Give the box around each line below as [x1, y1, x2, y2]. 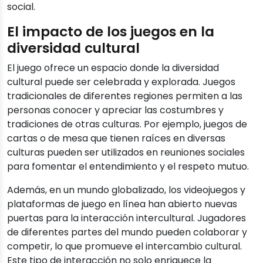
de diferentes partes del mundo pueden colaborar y [7, 225, 247, 240]
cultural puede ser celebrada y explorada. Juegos [7, 75, 235, 89]
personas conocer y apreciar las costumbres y [7, 103, 224, 117]
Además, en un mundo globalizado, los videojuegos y [7, 183, 245, 197]
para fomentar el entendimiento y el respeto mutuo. [7, 160, 249, 174]
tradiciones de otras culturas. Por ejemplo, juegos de [7, 117, 247, 131]
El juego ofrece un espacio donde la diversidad [7, 61, 219, 75]
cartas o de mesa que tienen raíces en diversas [7, 131, 225, 146]
